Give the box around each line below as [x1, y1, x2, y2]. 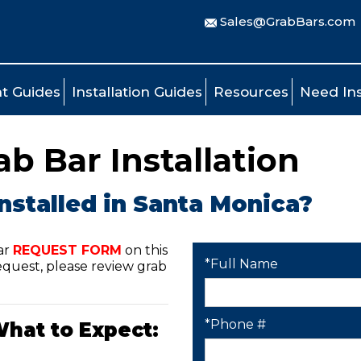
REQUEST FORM [13, 243, 122, 258]
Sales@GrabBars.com [220, 14, 355, 29]
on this [122, 243, 168, 258]
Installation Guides [72, 83, 202, 100]
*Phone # [205, 317, 266, 332]
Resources [214, 83, 288, 100]
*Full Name [205, 256, 278, 272]
